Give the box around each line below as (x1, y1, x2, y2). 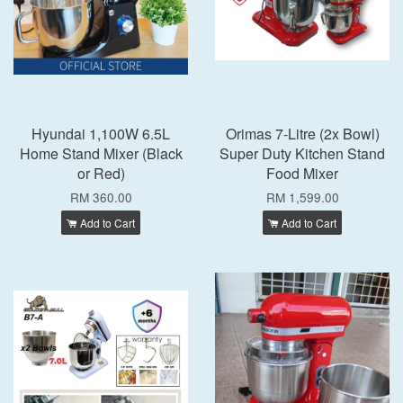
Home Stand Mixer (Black (19, 143, 183, 164)
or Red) (76, 163, 125, 184)
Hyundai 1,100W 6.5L (31, 123, 170, 144)
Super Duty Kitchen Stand (219, 143, 385, 164)
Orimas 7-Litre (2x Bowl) (225, 123, 380, 144)
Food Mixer (266, 163, 338, 184)
